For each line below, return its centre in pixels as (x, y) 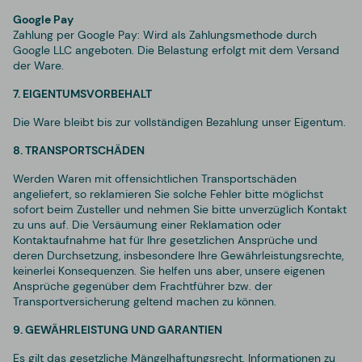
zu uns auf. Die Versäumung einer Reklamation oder (147, 224)
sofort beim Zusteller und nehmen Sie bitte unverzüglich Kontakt (180, 209)
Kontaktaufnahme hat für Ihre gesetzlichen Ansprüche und (165, 240)
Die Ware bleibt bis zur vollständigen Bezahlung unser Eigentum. (179, 122)
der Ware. (38, 65)
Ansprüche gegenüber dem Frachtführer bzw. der (143, 286)
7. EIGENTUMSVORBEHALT (82, 93)
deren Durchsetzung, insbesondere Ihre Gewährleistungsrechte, (178, 255)
